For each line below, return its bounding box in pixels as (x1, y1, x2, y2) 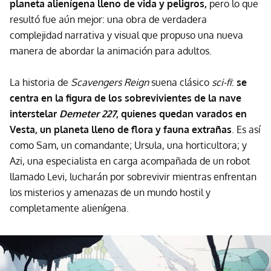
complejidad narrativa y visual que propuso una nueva (10, 29, 243, 42)
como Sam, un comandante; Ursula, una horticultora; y (10, 139, 247, 152)
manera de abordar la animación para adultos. (10, 45, 212, 57)
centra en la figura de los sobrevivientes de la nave (10, 92, 241, 105)
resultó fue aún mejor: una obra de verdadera (10, 13, 207, 26)
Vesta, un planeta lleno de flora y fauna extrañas (10, 123, 232, 136)
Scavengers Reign (71, 76, 149, 89)
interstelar (10, 108, 59, 120)
